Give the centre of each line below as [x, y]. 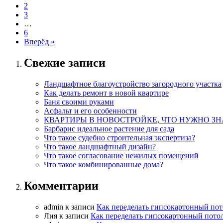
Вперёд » [39, 42]
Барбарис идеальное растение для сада [109, 128]
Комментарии [61, 185]
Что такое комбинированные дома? [104, 164]
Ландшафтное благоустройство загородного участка [133, 84]
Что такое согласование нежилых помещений [121, 155]
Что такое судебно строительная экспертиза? [119, 137]
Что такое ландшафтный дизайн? [100, 146]
